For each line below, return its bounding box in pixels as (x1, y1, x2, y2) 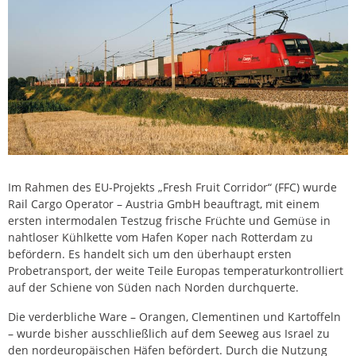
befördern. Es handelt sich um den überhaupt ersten (8, 246, 292, 261)
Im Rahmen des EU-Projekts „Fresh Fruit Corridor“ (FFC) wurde (8, 179, 337, 195)
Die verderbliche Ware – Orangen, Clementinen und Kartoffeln (8, 308, 341, 324)
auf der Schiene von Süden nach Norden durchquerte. (8, 279, 299, 295)
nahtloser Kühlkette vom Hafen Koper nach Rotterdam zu (8, 229, 313, 245)
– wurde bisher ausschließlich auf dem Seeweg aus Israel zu (8, 325, 330, 341)
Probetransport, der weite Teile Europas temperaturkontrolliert (8, 262, 343, 278)
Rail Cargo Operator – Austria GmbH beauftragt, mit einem (8, 195, 319, 211)
